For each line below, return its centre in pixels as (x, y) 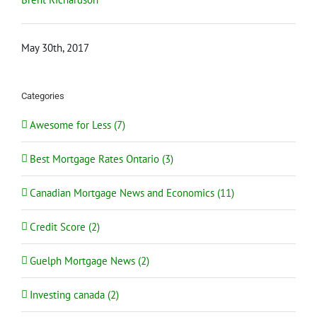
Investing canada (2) (74, 294)
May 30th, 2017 (55, 48)
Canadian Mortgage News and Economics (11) (132, 192)
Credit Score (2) (65, 226)
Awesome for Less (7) (77, 125)
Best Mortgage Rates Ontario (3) (102, 158)
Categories (43, 96)
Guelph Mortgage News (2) (90, 260)
